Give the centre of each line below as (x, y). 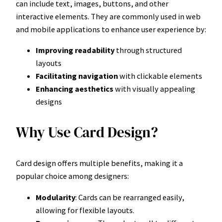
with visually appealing (154, 88)
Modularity (55, 197)
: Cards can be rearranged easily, (130, 197)
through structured (148, 50)
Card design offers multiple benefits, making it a (99, 163)
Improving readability (75, 50)
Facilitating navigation (77, 76)
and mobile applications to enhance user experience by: (111, 29)
